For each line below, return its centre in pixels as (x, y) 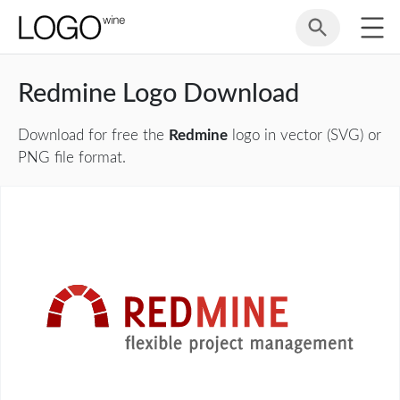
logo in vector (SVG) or (304, 135)
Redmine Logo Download (158, 94)
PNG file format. (72, 158)
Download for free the (93, 135)
